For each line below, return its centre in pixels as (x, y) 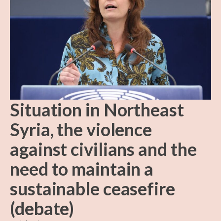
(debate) (42, 208)
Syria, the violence (81, 129)
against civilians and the (103, 149)
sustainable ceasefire (92, 189)
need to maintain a (82, 169)
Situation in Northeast (97, 110)
